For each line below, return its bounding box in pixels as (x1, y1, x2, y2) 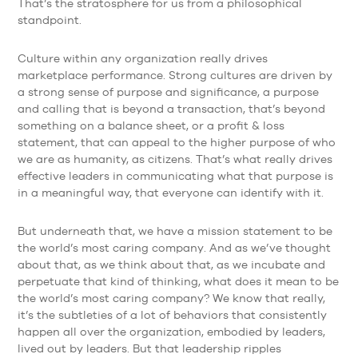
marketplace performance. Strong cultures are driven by (17, 68, 332, 82)
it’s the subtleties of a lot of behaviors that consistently (17, 308, 327, 321)
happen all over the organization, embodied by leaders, (17, 324, 325, 338)
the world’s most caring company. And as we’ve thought (17, 241, 331, 254)
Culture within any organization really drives (17, 51, 268, 65)
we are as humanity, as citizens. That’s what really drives (17, 152, 332, 165)
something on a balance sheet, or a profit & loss (17, 118, 284, 132)
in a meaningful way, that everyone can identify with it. (17, 185, 324, 199)
